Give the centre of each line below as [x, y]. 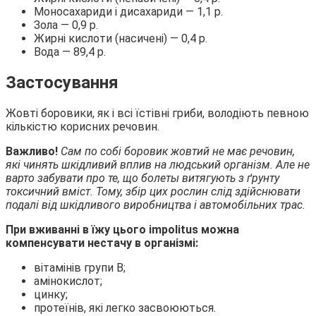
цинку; [51, 294]
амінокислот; [68, 281]
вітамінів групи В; [80, 267]
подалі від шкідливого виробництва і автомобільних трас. [156, 205]
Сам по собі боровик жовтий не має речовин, [178, 151]
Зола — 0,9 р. [66, 25]
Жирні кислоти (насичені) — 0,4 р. [121, 38]
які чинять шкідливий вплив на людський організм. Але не [158, 164]
